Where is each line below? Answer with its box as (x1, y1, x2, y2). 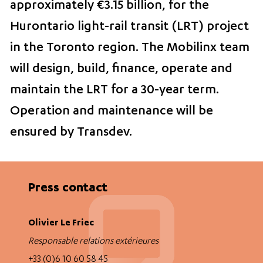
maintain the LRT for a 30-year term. (10, 83, 220, 98)
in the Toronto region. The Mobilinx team (10, 41, 250, 56)
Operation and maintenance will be (10, 104, 214, 119)
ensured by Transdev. (10, 126, 133, 140)
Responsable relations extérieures (28, 237, 159, 248)
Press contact (28, 181, 107, 196)
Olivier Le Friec (28, 218, 94, 230)
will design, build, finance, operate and (10, 62, 233, 77)
